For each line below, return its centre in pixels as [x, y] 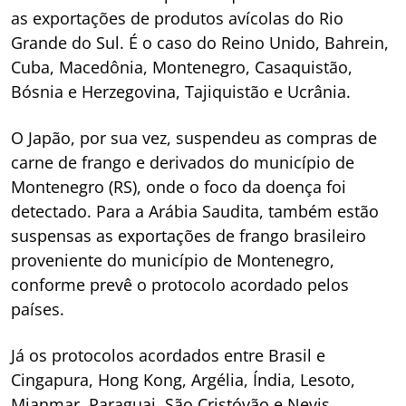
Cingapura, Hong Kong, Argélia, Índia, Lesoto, [183, 379]
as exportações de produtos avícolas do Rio [177, 18]
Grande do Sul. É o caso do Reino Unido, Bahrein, [200, 42]
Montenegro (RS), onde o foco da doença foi [179, 186]
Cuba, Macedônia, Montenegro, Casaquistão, [182, 67]
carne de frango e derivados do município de [183, 162]
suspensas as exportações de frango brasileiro [188, 235]
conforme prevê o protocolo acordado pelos [180, 284]
